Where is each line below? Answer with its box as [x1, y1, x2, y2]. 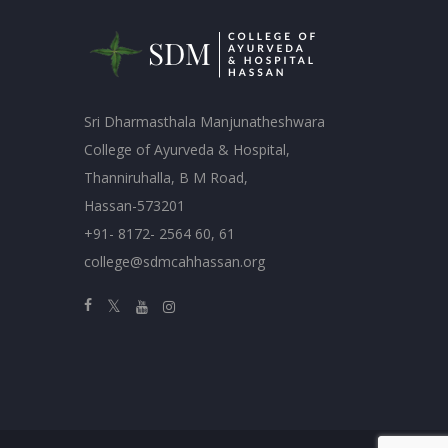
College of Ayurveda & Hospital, [83, 140, 290, 159]
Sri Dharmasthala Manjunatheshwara [83, 112, 325, 131]
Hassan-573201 [83, 196, 185, 215]
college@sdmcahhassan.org [83, 252, 265, 271]
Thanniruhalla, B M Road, [83, 168, 248, 187]
